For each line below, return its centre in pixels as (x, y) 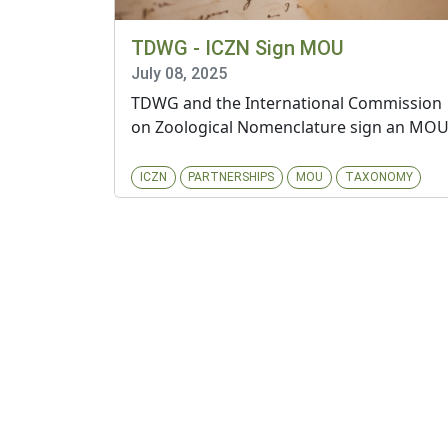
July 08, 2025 (179, 74)
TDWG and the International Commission (286, 103)
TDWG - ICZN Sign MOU (237, 48)
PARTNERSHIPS (231, 177)
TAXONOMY (378, 177)
